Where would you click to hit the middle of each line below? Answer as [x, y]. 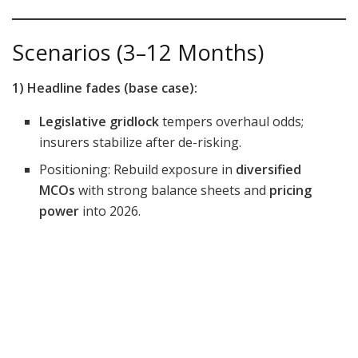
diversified [269, 170]
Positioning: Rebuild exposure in [138, 170]
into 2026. [110, 211]
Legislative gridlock [99, 122]
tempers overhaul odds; [232, 122]
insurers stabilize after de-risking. [141, 143]
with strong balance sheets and [173, 191]
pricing [291, 191]
